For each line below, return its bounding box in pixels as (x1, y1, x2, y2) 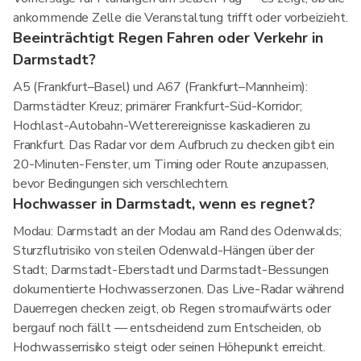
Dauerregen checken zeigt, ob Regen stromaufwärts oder (13, 300, 331, 317)
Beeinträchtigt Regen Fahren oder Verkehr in (13, 28, 323, 48)
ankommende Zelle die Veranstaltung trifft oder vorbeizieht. (13, 9, 348, 27)
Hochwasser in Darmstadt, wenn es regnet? (13, 194, 315, 214)
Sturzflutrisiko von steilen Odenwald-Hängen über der (13, 242, 314, 259)
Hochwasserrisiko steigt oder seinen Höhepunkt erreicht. (13, 338, 326, 356)
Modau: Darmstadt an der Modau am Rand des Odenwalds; (13, 222, 342, 240)
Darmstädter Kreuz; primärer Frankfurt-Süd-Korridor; (13, 98, 302, 115)
